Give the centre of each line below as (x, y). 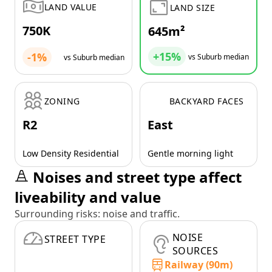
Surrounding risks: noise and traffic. (97, 214)
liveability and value (88, 197)
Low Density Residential (71, 154)
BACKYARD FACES (207, 101)
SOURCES (195, 251)
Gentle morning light (190, 154)
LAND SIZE (193, 7)
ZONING (62, 101)
